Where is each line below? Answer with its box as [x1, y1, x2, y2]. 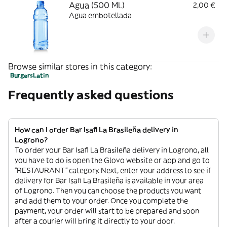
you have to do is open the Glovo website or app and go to [15, 156, 210, 165]
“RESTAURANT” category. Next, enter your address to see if [15, 166, 211, 175]
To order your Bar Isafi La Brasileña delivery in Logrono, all [15, 145, 209, 155]
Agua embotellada [69, 11, 132, 20]
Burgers [10, 71, 33, 79]
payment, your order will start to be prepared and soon [15, 206, 199, 215]
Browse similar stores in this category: [8, 61, 152, 71]
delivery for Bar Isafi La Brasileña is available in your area [15, 176, 204, 185]
